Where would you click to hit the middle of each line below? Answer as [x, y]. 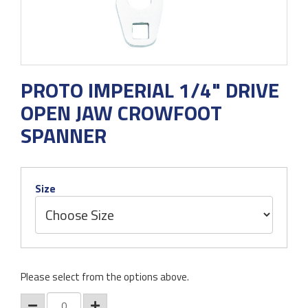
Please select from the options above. [105, 277]
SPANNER [64, 135]
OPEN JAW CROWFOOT [121, 113]
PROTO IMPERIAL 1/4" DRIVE [150, 90]
